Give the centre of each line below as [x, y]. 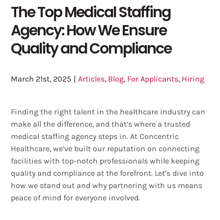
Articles [92, 79]
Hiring [193, 79]
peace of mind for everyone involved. [76, 197]
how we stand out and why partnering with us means [107, 185]
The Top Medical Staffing [91, 12]
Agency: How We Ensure [89, 30]
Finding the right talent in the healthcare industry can [108, 111]
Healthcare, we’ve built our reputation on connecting [105, 148]
